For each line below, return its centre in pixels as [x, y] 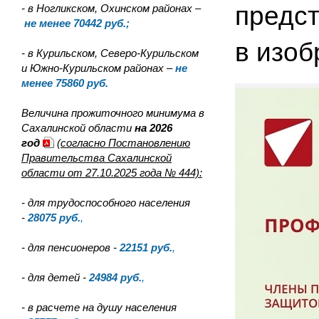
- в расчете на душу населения [99, 307]
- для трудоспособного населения [106, 203]
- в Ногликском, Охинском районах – [111, 8]
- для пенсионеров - [69, 247]
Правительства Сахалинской [96, 158]
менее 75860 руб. [65, 83]
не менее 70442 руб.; [77, 23]
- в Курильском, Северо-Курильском [110, 53]
